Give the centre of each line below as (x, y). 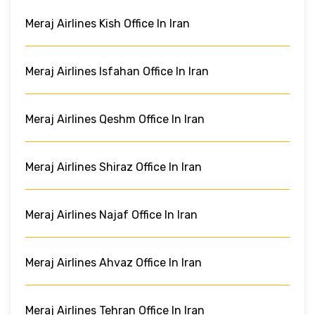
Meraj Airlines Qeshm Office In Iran (115, 119)
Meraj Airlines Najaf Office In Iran (111, 214)
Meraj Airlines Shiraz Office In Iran (114, 167)
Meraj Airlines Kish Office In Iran (108, 23)
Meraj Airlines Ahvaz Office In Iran (114, 262)
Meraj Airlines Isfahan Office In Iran (117, 71)
